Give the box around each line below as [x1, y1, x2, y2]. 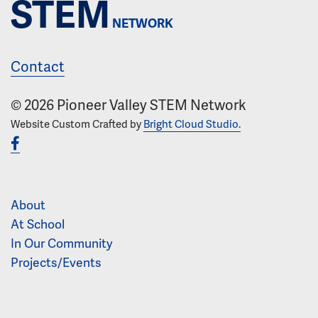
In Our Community [11, 234, 112, 252]
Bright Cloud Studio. [143, 116, 241, 132]
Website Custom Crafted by [11, 116, 143, 132]
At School [11, 215, 65, 233]
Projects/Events [11, 253, 102, 271]
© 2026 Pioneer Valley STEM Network [11, 94, 246, 115]
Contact [11, 56, 65, 77]
